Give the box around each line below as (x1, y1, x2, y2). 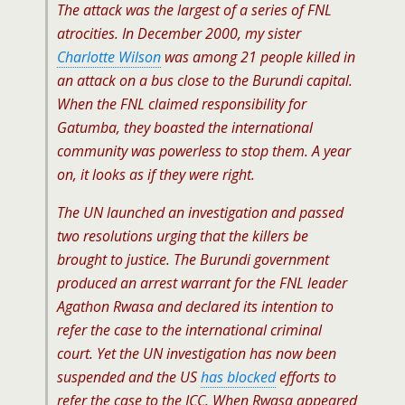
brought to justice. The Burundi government (57, 250, 329, 269)
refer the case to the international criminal (57, 320, 322, 340)
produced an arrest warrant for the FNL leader (57, 273, 347, 293)
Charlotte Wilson (57, 47, 161, 67)
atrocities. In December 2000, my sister (57, 24, 301, 43)
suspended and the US (57, 367, 197, 387)
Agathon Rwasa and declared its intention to (57, 297, 334, 316)
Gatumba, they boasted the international (57, 118, 313, 137)
